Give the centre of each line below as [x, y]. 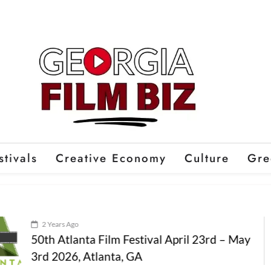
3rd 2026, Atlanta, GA [58, 256]
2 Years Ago [32, 224]
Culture [207, 158]
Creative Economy [111, 158]
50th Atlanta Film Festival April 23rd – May [113, 240]
